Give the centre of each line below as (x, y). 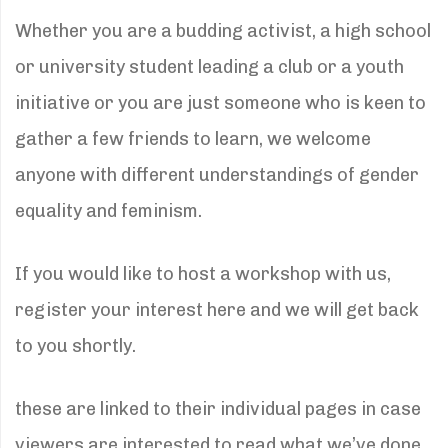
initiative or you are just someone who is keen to (220, 102)
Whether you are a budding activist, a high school (223, 30)
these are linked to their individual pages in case (218, 408)
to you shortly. (75, 345)
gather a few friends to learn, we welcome (193, 138)
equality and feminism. (108, 210)
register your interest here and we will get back (217, 309)
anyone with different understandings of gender (217, 174)
